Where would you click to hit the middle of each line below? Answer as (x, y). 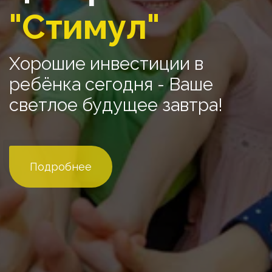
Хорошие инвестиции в (106, 64)
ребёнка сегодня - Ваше (111, 84)
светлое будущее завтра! (116, 105)
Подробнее (61, 167)
